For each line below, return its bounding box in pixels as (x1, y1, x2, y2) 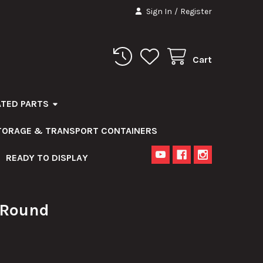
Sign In (146, 6, 173, 16)
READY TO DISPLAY (5, 151, 88, 163)
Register (180, 6, 213, 16)
